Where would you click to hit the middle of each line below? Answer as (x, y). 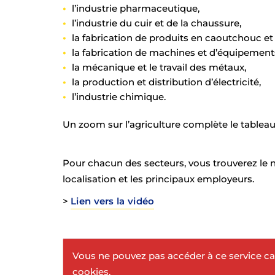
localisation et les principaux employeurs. (158, 179)
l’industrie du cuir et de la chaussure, (157, 23)
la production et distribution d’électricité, (166, 82)
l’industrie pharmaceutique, (136, 8)
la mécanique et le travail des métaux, (159, 67)
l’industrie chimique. (119, 97)
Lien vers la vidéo (113, 201)
